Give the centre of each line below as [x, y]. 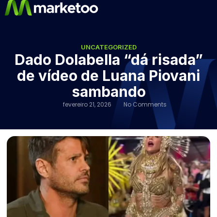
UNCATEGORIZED [108, 47]
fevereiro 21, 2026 [87, 104]
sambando [108, 92]
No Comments [145, 104]
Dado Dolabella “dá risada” [108, 60]
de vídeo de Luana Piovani [108, 76]
